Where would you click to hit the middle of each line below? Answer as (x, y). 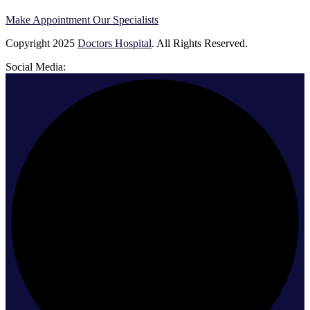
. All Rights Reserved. (200, 43)
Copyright (29, 43)
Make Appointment (49, 19)
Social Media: (36, 66)
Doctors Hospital (115, 43)
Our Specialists (126, 19)
